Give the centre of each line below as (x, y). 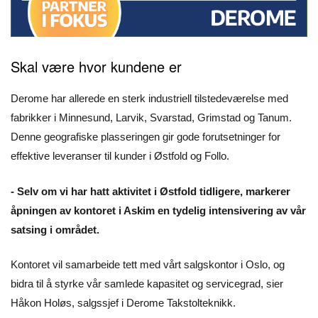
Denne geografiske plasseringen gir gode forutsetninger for (146, 137)
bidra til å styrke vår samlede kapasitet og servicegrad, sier (147, 284)
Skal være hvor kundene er (96, 67)
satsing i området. (55, 229)
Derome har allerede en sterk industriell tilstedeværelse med (149, 99)
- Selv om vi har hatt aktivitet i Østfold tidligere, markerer (150, 191)
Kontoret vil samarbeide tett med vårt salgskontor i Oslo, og (148, 265)
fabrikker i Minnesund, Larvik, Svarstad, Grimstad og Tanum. (151, 118)
